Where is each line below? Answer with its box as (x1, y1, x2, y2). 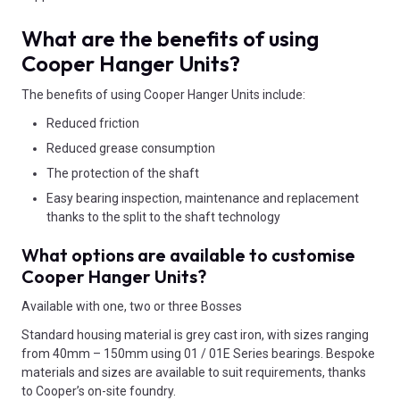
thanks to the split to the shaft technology (46, 209, 280, 224)
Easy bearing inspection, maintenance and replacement (46, 190, 359, 205)
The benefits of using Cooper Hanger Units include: (21, 87, 305, 102)
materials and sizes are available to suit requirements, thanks (21, 365, 366, 380)
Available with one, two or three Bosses (21, 299, 242, 314)
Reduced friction (46, 115, 139, 130)
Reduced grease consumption (46, 140, 215, 155)
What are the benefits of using (21, 24, 319, 52)
